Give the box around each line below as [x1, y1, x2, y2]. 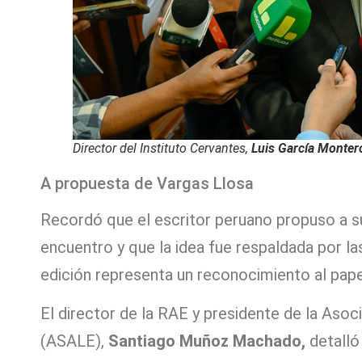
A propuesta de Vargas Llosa [40, 173, 254, 193]
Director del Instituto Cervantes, [73, 140, 251, 156]
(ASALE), [40, 331, 108, 351]
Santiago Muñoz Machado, [108, 331, 309, 351]
